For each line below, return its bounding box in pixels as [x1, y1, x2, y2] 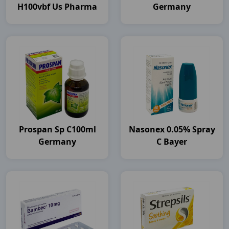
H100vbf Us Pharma [17, 1, 97, 12]
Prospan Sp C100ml [18, 124, 96, 135]
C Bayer [156, 136, 187, 147]
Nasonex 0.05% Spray [128, 124, 215, 135]
